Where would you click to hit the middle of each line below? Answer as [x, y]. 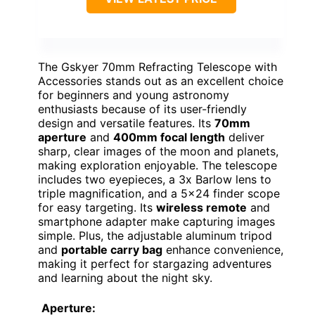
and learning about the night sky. [125, 278]
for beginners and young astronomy [134, 95]
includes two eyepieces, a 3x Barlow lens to [155, 180]
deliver [245, 137]
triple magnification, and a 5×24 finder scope [159, 194]
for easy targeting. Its [97, 208]
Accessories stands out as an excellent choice [161, 81]
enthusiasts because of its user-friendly [142, 109]
